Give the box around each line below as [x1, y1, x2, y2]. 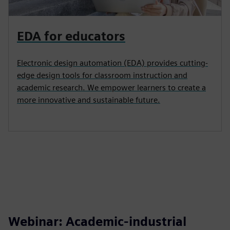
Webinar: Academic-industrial [8, 214, 186, 229]
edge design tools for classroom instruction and [17, 70, 187, 80]
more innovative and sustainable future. [17, 94, 160, 105]
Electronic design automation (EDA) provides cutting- [17, 57, 208, 68]
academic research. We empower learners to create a [17, 82, 206, 92]
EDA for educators [17, 28, 125, 44]
